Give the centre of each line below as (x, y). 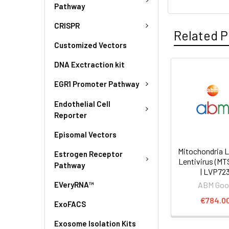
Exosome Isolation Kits (95, 223)
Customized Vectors (90, 45)
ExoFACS (70, 204)
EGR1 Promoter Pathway (97, 84)
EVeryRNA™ (74, 184)
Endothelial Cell (82, 104)
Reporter (71, 115)
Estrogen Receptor (88, 154)
